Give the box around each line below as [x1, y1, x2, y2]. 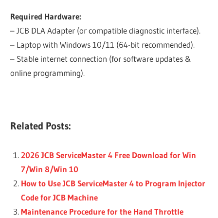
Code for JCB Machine [20, 192, 98, 202]
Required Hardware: [10, 11, 82, 22]
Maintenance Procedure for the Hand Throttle [20, 206, 183, 217]
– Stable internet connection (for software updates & [10, 54, 192, 64]
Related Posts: [10, 119, 72, 133]
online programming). [10, 68, 85, 78]
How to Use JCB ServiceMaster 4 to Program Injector [20, 178, 205, 188]
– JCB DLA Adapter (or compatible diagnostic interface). [10, 25, 201, 36]
